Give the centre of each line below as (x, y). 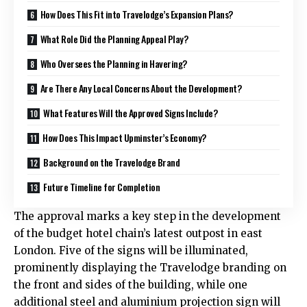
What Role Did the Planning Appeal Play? (114, 38)
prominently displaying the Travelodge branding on (150, 267)
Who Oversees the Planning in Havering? (113, 63)
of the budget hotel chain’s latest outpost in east (138, 233)
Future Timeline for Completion (102, 186)
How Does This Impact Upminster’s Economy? (124, 137)
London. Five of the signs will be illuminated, (131, 250)
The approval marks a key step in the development (147, 216)
